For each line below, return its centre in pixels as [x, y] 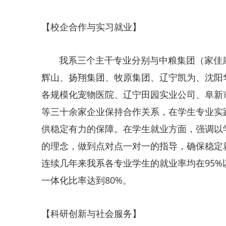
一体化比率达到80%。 [87, 180]
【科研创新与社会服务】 [91, 213]
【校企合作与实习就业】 [91, 27]
